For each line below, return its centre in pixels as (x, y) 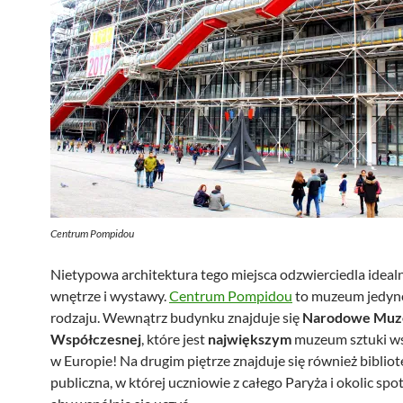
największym (250, 339)
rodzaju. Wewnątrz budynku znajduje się (175, 317)
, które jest (175, 339)
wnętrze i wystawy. (110, 296)
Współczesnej (96, 339)
